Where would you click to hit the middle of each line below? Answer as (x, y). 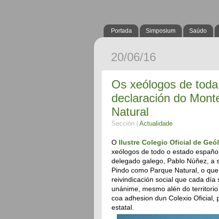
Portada (121, 31)
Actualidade (156, 124)
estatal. (123, 207)
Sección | (125, 124)
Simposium (161, 31)
